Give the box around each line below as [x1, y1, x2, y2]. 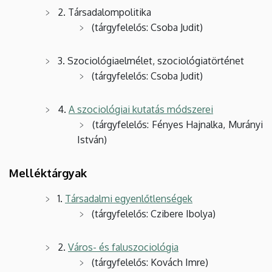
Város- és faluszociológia [68, 240, 178, 253]
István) [77, 133, 107, 146]
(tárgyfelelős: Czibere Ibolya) [92, 207, 216, 220]
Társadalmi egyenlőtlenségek [65, 192, 192, 205]
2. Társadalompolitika [58, 5, 151, 18]
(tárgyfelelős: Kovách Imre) [92, 256, 208, 268]
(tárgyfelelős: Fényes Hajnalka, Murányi [92, 118, 263, 131]
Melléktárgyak [9, 166, 87, 180]
